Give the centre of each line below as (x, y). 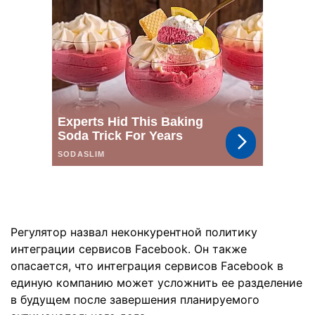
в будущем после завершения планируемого (135, 300)
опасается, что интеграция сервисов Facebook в (147, 266)
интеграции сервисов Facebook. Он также (129, 249)
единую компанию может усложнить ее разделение (156, 283)
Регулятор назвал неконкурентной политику (134, 232)
